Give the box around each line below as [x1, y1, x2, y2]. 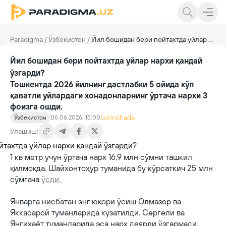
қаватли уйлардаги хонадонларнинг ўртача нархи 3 [10, 91, 207, 100]
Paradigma [10, 35, 43, 43]
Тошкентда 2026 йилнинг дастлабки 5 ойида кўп [10, 80, 194, 89]
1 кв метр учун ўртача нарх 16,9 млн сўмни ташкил [10, 152, 192, 161]
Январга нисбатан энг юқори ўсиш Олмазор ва [10, 197, 181, 206]
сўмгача [10, 175, 41, 184]
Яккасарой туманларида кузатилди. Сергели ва [10, 208, 185, 217]
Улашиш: [10, 127, 38, 135]
